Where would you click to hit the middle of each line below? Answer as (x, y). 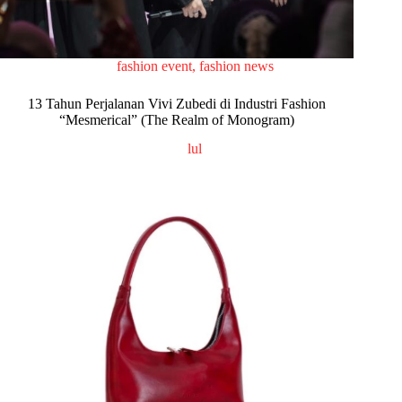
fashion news (236, 66)
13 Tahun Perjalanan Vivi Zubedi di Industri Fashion (177, 103)
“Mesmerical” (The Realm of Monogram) (177, 119)
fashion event (154, 66)
